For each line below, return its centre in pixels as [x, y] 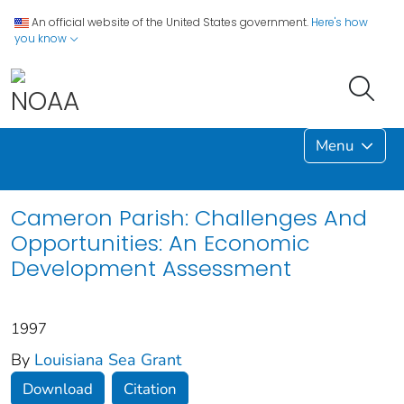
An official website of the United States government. [170, 22]
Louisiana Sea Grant [108, 359]
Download [58, 389]
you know [42, 38]
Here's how [340, 22]
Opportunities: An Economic [161, 243]
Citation [150, 389]
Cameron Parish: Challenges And [189, 217]
